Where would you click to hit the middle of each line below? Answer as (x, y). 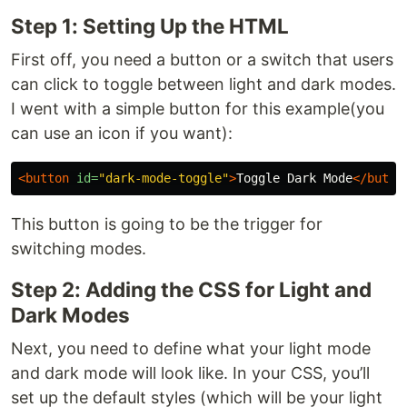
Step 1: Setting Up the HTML (150, 26)
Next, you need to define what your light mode (191, 348)
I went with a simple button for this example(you (198, 109)
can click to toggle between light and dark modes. (203, 84)
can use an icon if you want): (122, 133)
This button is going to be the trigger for (167, 224)
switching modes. (79, 248)
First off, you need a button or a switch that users (202, 60)
